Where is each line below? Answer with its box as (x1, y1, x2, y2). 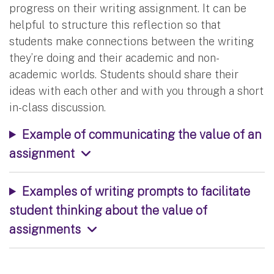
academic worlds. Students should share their (9, 67, 239, 81)
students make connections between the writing (9, 34, 254, 48)
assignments (9, 221, 81, 236)
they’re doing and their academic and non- (9, 51, 220, 64)
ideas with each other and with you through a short (9, 84, 264, 97)
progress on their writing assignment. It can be (9, 1, 246, 15)
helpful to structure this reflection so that (9, 18, 221, 31)
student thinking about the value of (9, 202, 207, 217)
